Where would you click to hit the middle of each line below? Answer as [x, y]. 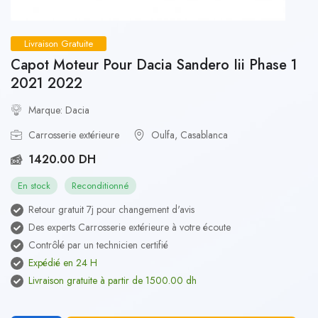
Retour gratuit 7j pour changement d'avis [111, 209]
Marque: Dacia [59, 110]
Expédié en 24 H [63, 263]
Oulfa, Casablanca [190, 135]
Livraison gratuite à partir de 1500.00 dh [113, 280]
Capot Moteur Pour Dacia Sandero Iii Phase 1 [154, 65]
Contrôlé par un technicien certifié [98, 245]
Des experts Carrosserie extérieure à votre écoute [130, 227]
